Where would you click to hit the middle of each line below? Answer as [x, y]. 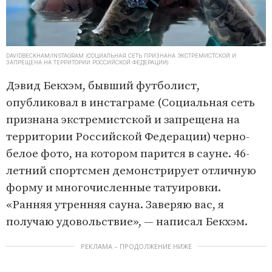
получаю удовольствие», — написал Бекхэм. [127, 222]
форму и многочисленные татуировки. [114, 188]
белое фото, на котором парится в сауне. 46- [128, 154]
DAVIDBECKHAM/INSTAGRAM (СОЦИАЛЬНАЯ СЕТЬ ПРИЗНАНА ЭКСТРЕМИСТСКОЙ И [121, 56]
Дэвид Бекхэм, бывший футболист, [103, 86]
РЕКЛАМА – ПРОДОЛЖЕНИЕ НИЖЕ [136, 246]
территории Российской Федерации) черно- [128, 137]
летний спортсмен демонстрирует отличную [131, 171]
